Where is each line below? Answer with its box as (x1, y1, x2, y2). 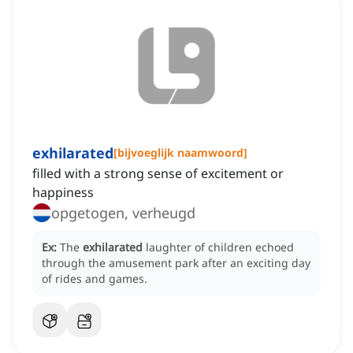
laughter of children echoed (146, 240, 294, 255)
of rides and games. (42, 271, 147, 287)
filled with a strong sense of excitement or (32, 165, 284, 183)
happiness (32, 184, 94, 202)
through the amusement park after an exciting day (42, 255, 310, 271)
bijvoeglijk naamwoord (117, 145, 243, 161)
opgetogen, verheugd (51, 203, 195, 223)
